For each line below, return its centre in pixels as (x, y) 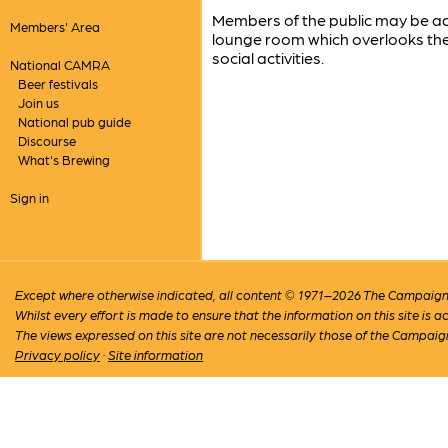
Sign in (29, 197)
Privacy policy (58, 355)
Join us (38, 102)
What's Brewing (63, 159)
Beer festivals (57, 83)
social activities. (268, 57)
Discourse (46, 140)
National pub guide (74, 121)
